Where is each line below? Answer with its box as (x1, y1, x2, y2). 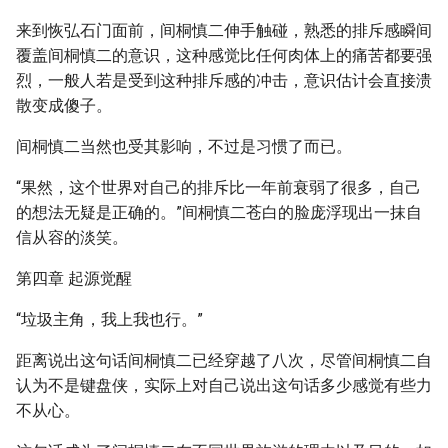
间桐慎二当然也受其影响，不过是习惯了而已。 (16, 137, 352, 156)
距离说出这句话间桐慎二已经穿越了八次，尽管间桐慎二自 (16, 351, 432, 370)
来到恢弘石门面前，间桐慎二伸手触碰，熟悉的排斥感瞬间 (16, 21, 432, 40)
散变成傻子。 (16, 96, 112, 115)
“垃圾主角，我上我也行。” (16, 310, 203, 329)
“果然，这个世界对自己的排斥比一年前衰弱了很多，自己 (16, 178, 421, 197)
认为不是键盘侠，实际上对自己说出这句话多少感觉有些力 (16, 376, 432, 395)
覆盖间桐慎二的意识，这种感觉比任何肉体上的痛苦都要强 (16, 46, 432, 65)
